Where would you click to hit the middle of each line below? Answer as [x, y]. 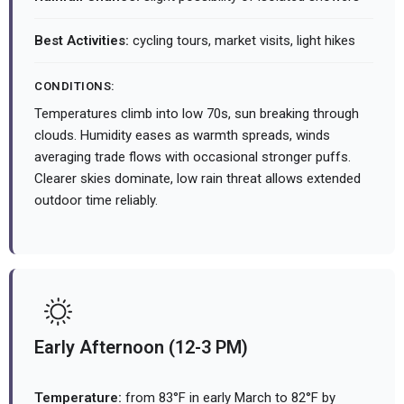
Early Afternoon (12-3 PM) [141, 348]
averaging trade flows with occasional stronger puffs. [193, 157]
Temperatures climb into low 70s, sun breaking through [197, 114]
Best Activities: [82, 41]
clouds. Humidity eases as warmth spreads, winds [182, 136]
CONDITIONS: [75, 87]
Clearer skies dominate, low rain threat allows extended [197, 179]
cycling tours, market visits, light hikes [242, 41]
